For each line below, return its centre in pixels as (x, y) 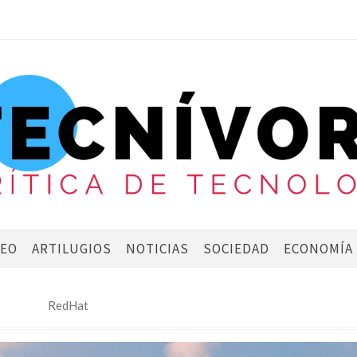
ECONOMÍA (318, 249)
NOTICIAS (157, 249)
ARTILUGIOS (71, 249)
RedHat (68, 305)
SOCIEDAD (236, 249)
